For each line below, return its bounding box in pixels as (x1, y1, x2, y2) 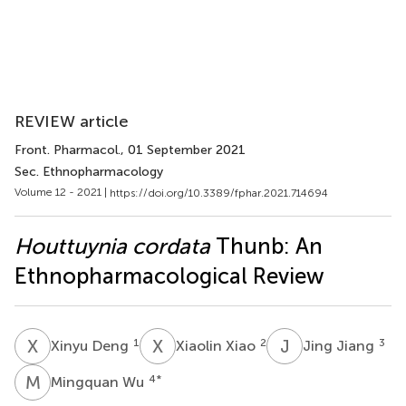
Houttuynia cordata (14, 232, 210, 259)
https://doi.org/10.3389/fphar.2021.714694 (110, 186, 328, 199)
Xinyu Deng (51, 336, 132, 354)
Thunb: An (210, 232, 323, 259)
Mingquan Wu (51, 372, 148, 391)
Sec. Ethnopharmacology (14, 164, 163, 179)
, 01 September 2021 (121, 142, 246, 158)
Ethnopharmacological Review (14, 262, 324, 289)
